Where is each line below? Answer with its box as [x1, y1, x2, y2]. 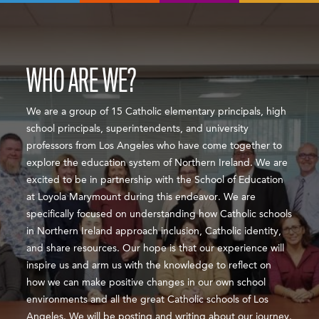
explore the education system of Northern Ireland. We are [26, 158, 288, 169]
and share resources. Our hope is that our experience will [26, 244, 285, 254]
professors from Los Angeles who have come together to [26, 141, 283, 152]
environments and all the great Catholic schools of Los [26, 295, 269, 305]
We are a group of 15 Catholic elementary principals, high [26, 107, 287, 117]
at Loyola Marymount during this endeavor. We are [26, 192, 256, 203]
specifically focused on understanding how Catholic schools [26, 209, 293, 220]
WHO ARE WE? [26, 63, 137, 100]
